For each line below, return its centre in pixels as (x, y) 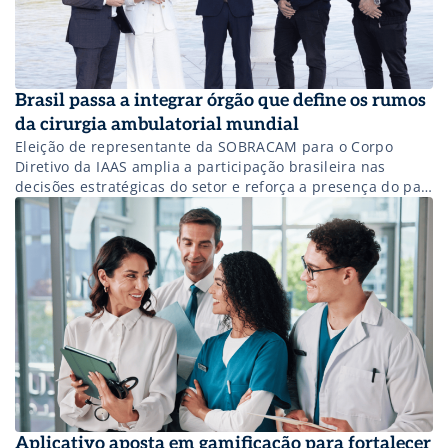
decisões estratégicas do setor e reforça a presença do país (224, 186)
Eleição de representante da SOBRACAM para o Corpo (204, 146)
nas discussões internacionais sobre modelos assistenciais (221, 206)
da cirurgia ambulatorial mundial (157, 124)
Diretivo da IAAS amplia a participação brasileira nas (200, 166)
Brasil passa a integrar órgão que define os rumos (220, 100)
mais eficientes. (70, 226)
